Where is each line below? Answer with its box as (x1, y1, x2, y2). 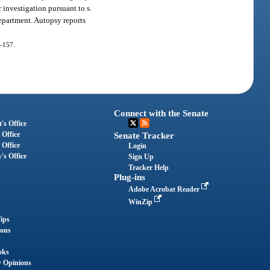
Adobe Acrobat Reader (128, 184, 202, 193)
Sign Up (128, 152, 154, 161)
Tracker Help (128, 163, 169, 172)
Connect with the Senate (114, 108, 209, 118)
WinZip (128, 197, 155, 206)
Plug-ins (114, 172, 146, 182)
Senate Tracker (114, 130, 175, 140)
